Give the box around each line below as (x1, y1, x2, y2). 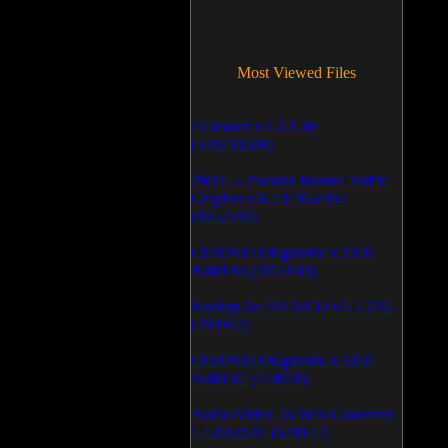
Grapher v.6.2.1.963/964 (191, 190, 346, 207)
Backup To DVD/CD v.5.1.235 (191, 298, 391, 315)
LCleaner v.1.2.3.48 (191, 118, 317, 135)
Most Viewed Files (237, 64, 356, 81)
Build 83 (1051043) (191, 262, 316, 279)
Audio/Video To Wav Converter (191, 406, 394, 423)
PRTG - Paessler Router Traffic (191, 172, 389, 189)
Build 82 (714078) (191, 370, 308, 387)
